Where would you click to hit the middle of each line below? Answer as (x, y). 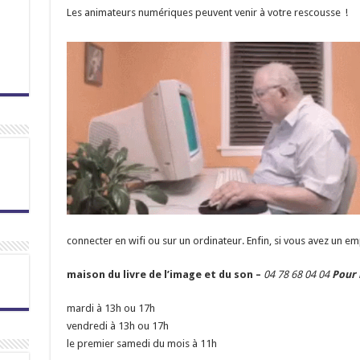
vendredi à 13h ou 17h (117, 325)
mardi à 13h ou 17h (110, 308)
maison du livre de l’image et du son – (165, 274)
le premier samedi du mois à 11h (141, 343)
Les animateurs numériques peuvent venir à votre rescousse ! (207, 12)
